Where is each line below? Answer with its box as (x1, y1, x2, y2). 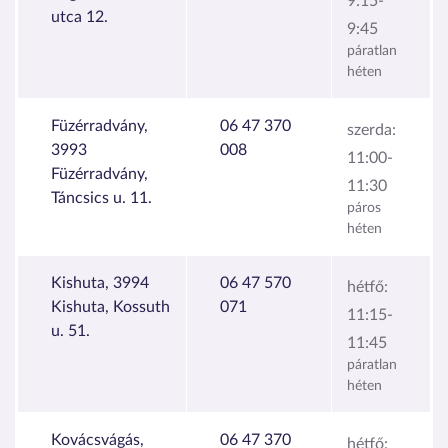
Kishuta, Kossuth (51, 298, 170, 315)
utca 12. (51, 8, 108, 25)
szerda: (347, 121, 396, 138)
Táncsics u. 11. (51, 189, 152, 206)
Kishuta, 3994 (51, 274, 149, 291)
